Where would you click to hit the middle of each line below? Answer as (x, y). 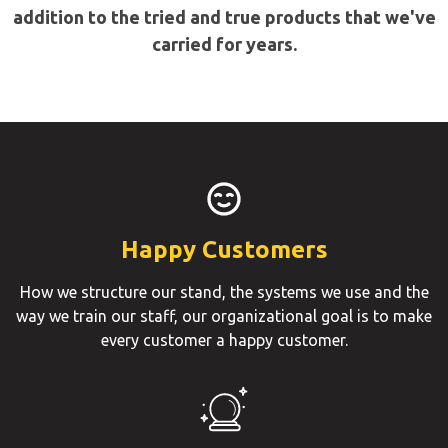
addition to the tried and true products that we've (224, 17)
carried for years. (224, 44)
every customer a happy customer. (224, 340)
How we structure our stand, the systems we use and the (224, 292)
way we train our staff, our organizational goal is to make (224, 316)
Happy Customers (224, 250)
